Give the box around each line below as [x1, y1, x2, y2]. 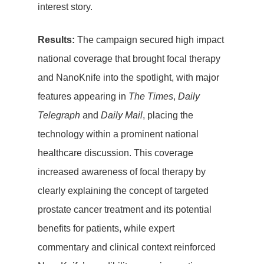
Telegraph [38, 110, 80, 120]
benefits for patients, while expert [38, 223, 174, 233]
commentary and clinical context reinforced [38, 242, 216, 252]
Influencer [152, 129, 231, 148]
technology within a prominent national [38, 128, 199, 139]
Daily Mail [101, 110, 143, 120]
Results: [38, 34, 75, 45]
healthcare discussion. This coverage [38, 147, 193, 158]
